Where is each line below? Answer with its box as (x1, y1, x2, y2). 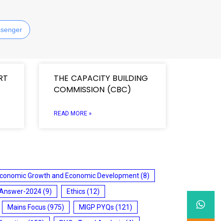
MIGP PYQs (79, 203, 114, 211)
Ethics (67, 187, 85, 195)
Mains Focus (7, 203, 46, 211)
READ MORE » (53, 110, 92, 117)
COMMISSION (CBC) (53, 83, 134, 95)
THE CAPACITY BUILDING (53, 72, 148, 84)
